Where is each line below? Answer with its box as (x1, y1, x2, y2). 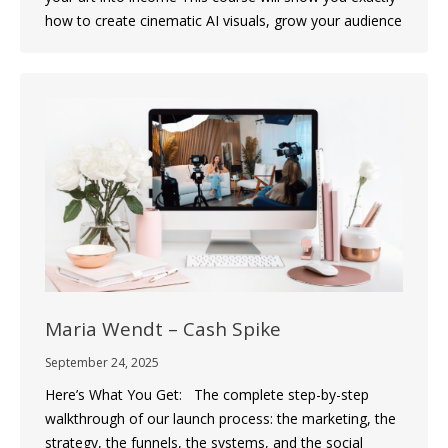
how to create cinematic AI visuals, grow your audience (45, 10, 402, 30)
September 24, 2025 (45, 354, 159, 372)
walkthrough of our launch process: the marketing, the (45, 409, 396, 429)
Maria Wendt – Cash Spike (45, 316, 281, 343)
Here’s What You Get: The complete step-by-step (45, 385, 369, 405)
